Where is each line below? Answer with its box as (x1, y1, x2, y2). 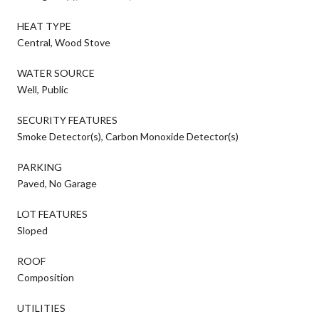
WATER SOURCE (17, 66, 95, 79)
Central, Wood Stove (17, 36, 110, 48)
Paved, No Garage (17, 177, 97, 189)
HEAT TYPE (17, 19, 71, 32)
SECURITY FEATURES (17, 113, 117, 126)
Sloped (17, 224, 48, 236)
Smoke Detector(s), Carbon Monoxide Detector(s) (17, 130, 239, 142)
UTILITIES (17, 301, 66, 314)
